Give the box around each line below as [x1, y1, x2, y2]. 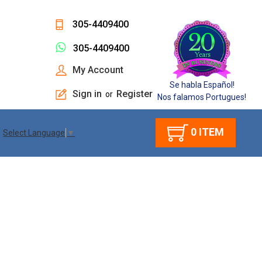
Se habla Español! [169, 80, 235, 89]
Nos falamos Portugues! [157, 92, 247, 102]
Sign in [73, 88, 102, 99]
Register [116, 88, 153, 99]
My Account [73, 64, 124, 75]
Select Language [3, 128, 65, 138]
